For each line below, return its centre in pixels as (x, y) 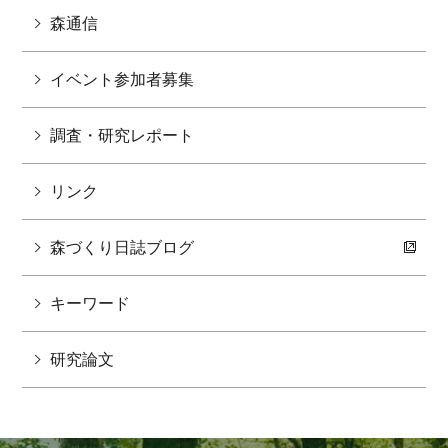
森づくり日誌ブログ (122, 247)
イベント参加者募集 (122, 79)
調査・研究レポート (122, 135)
